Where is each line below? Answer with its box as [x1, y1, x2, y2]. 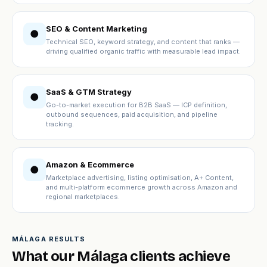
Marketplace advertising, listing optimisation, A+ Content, [46, 173, 234, 182]
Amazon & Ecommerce [46, 160, 134, 169]
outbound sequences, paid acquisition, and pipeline [46, 110, 218, 119]
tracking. [46, 120, 74, 128]
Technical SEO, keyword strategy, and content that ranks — [46, 38, 240, 46]
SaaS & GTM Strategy [46, 87, 132, 97]
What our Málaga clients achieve [12, 248, 231, 265]
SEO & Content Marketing [46, 24, 147, 33]
